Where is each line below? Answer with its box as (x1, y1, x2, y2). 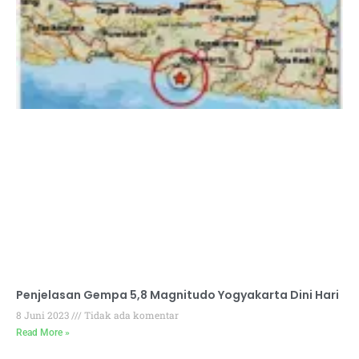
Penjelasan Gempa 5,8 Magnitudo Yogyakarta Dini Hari (16, 287, 339, 304)
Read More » (16, 327, 70, 339)
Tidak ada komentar (82, 309, 179, 322)
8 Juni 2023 (16, 309, 71, 322)
